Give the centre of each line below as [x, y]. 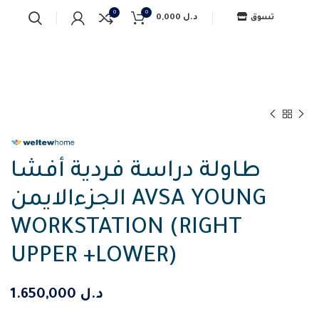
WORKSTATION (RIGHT [126, 229]
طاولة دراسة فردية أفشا [136, 172]
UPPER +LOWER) [94, 258]
